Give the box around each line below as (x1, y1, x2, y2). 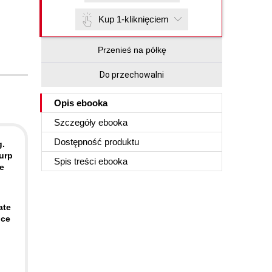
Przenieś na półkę (97, 45, 166, 55)
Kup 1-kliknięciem (98, 14, 169, 24)
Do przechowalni (100, 70, 164, 80)
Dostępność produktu (54, 137, 139, 147)
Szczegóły (54, 117, 98, 127)
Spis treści (54, 156, 98, 166)
